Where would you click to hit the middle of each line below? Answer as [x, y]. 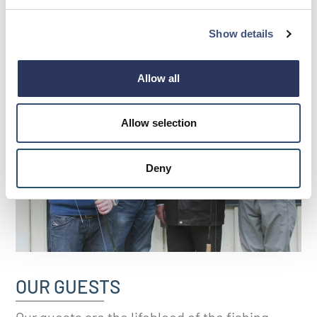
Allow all [158, 78]
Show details [241, 34]
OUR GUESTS [68, 286]
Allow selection [158, 123]
